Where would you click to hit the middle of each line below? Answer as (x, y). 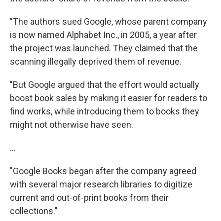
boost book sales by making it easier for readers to (109, 98)
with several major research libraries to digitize (101, 184)
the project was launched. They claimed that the (104, 48)
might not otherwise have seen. (72, 125)
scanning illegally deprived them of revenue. (96, 62)
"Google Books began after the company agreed (103, 171)
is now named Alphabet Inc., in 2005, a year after (103, 35)
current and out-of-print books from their (89, 198)
